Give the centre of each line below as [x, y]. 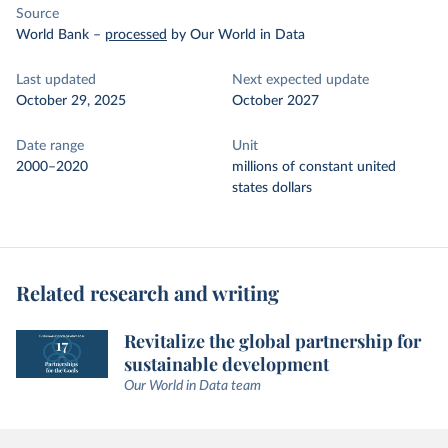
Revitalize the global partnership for [272, 341]
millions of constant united [314, 167]
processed [136, 35]
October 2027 [275, 101]
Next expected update [300, 80]
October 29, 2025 [71, 101]
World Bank [52, 35]
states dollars [272, 188]
